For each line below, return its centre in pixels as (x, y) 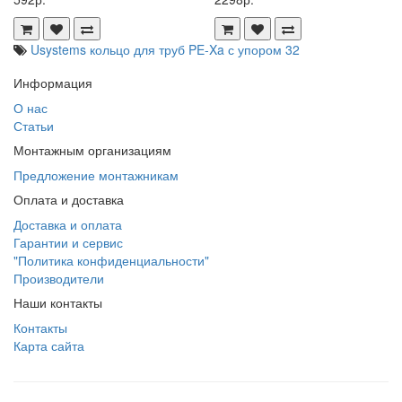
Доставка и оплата (68, 224)
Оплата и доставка (69, 199)
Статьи (34, 126)
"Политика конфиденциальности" (111, 260)
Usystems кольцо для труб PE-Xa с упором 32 (165, 49)
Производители (59, 278)
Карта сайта (49, 345)
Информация (53, 83)
